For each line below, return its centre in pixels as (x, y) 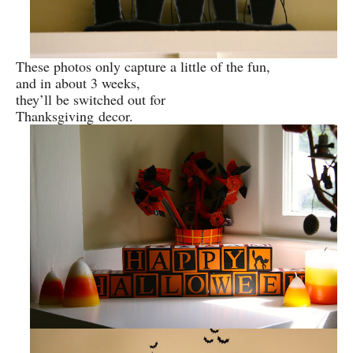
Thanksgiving (57, 115)
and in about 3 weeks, (78, 82)
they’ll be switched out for (93, 99)
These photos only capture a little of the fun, (143, 66)
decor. (116, 115)
